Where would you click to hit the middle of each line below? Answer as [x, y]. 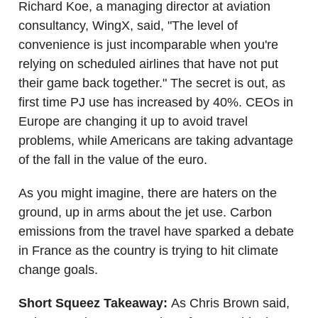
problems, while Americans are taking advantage [156, 140]
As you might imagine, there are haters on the [148, 193]
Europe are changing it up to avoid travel [133, 121]
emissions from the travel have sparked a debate [156, 231]
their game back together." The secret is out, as [152, 83]
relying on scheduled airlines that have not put [148, 64]
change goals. [58, 269]
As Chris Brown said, [230, 303]
